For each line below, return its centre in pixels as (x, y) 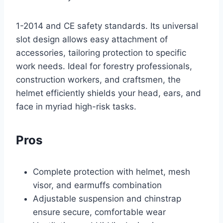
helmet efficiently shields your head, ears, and (109, 93)
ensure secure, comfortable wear (99, 212)
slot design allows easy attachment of (92, 39)
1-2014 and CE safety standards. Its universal (107, 26)
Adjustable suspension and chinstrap (107, 198)
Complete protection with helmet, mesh (111, 171)
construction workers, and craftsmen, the (98, 79)
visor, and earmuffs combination (97, 185)
